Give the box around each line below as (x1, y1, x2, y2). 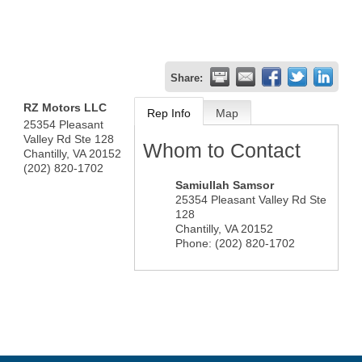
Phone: (175, 237, 212, 250)
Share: (170, 73, 203, 84)
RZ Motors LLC (23, 101, 107, 114)
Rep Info (146, 107, 191, 120)
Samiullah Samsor (175, 179, 274, 192)
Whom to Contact (142, 139, 301, 162)
